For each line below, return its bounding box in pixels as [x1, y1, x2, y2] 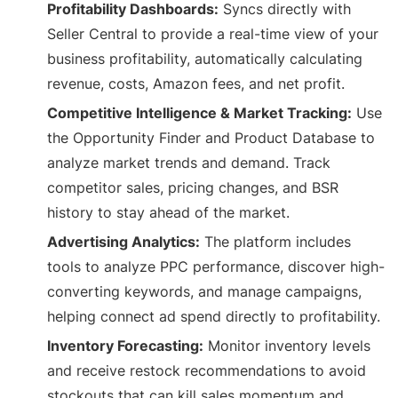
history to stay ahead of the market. [47, 203, 291, 222]
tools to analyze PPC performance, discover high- [47, 258, 386, 276]
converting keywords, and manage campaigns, [47, 283, 362, 301]
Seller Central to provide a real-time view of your [47, 25, 379, 44]
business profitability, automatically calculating [47, 50, 363, 68]
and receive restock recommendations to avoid [47, 362, 367, 380]
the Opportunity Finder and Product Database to [47, 129, 376, 147]
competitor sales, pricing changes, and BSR [47, 179, 339, 197]
